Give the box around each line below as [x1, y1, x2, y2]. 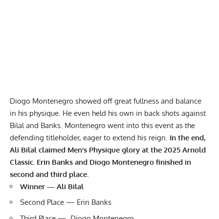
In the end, [170, 132, 206, 142]
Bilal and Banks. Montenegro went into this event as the [10, 120, 195, 130]
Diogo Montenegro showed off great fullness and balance [10, 96, 201, 106]
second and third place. [10, 169, 90, 179]
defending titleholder [10, 132, 79, 142]
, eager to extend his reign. [79, 132, 170, 142]
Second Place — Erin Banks [20, 197, 113, 207]
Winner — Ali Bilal [20, 181, 84, 191]
